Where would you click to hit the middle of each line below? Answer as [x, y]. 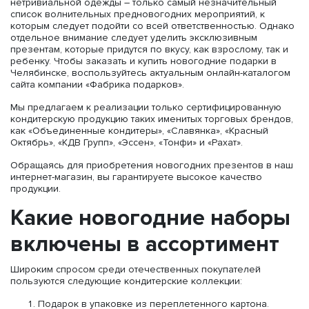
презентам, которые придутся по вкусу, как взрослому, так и [149, 49]
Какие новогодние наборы [150, 218]
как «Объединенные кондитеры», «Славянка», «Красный [139, 131]
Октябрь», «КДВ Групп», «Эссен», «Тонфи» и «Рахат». [127, 142]
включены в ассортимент [145, 245]
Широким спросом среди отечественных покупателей [136, 269]
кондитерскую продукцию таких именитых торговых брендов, [152, 119]
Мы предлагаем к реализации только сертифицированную [146, 107]
